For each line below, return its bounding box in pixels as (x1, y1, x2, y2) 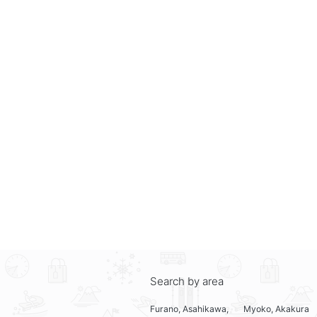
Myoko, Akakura (243, 304, 310, 315)
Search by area (150, 275, 224, 289)
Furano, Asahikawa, (150, 304, 229, 315)
